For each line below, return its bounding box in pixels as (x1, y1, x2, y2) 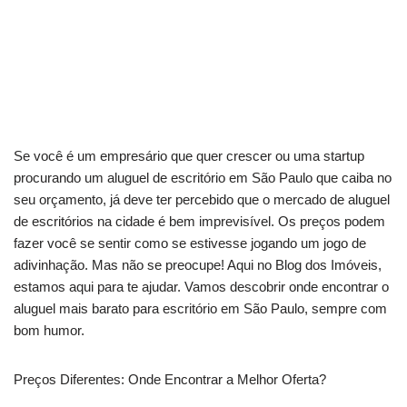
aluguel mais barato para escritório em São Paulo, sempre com (14, 301, 387, 317)
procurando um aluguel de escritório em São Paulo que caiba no (14, 170, 392, 186)
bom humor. (14, 323, 84, 339)
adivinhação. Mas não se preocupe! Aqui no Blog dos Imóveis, (14, 257, 382, 273)
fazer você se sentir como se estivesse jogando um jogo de (14, 235, 366, 252)
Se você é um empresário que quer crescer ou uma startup (14, 148, 364, 164)
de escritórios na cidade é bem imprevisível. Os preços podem (14, 213, 385, 230)
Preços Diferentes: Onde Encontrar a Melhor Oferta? (14, 372, 326, 388)
